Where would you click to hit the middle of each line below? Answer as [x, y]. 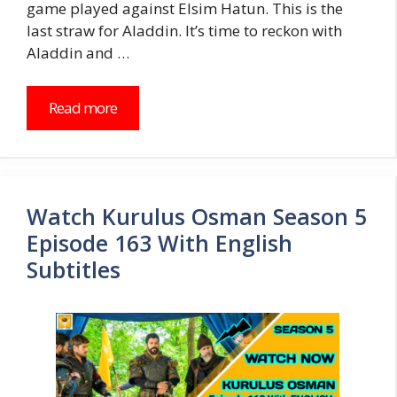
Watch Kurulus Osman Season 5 [197, 217]
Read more [83, 108]
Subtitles [74, 270]
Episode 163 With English [160, 243]
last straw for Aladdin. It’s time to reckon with [184, 30]
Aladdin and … [78, 52]
